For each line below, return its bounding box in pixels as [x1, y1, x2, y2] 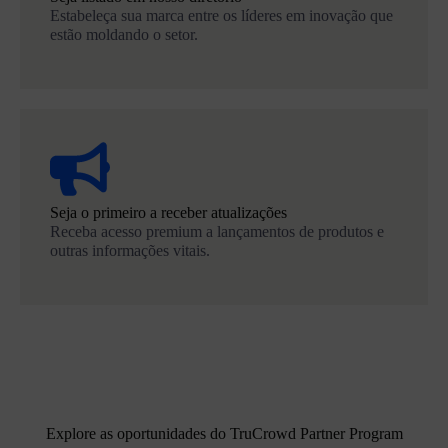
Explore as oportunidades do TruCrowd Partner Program [45, 424, 403, 442]
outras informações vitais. [50, 242, 210, 260]
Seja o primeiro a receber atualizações [50, 204, 287, 222]
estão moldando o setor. [50, 26, 198, 44]
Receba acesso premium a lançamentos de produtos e [50, 223, 384, 241]
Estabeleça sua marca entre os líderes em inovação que [50, 7, 393, 25]
